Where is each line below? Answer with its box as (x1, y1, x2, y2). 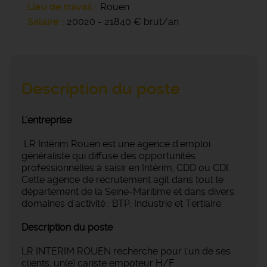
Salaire (27, 16, 59, 28)
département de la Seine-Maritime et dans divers (21, 186, 234, 198)
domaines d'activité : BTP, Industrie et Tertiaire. (21, 198, 223, 210)
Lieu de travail (27, 1, 92, 13)
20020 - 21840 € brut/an (67, 16, 179, 28)
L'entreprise (21, 114, 72, 126)
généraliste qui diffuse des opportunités (21, 150, 195, 162)
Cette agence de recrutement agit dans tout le (21, 174, 223, 186)
